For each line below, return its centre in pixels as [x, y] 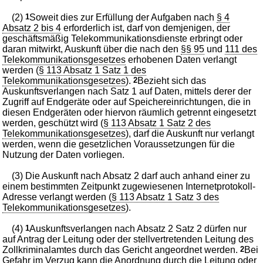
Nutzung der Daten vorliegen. [64, 154]
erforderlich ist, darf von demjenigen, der [146, 28]
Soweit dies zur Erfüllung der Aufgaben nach [123, 17]
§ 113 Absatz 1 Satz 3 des [166, 197]
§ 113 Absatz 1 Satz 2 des [157, 123]
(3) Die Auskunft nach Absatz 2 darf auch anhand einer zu [131, 176]
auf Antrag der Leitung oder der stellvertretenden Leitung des [128, 239]
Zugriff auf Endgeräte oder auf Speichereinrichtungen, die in [127, 102]
